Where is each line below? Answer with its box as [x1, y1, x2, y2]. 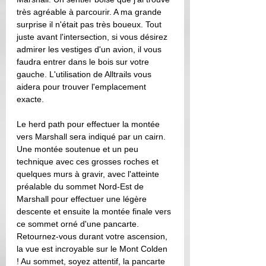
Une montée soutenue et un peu [17, 144, 141, 154]
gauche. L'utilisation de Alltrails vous [17, 69, 154, 79]
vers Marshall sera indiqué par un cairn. [17, 132, 168, 141]
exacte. [17, 94, 44, 104]
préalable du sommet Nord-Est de [17, 182, 146, 191]
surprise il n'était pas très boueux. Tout [17, 20, 164, 29]
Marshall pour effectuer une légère [17, 194, 149, 204]
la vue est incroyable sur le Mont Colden [17, 244, 170, 254]
